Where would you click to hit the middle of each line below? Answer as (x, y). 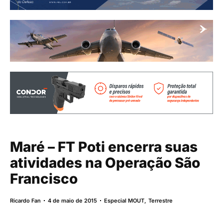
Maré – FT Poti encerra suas (104, 147)
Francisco (44, 178)
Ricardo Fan (25, 200)
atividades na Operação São (105, 163)
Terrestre (161, 200)
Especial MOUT (124, 200)
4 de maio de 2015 (72, 200)
